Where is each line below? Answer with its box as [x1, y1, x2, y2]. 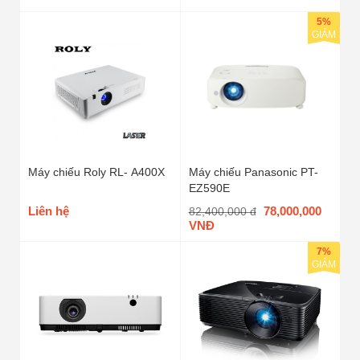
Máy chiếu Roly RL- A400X [28, 165, 165, 178]
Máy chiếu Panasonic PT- [188, 165, 318, 178]
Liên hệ [28, 203, 69, 218]
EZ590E [188, 181, 230, 194]
